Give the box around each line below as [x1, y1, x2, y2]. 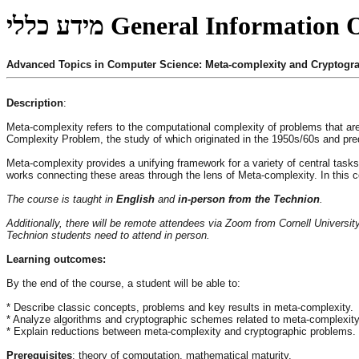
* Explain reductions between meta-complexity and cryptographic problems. [6, 325, 356, 337]
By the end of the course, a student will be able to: [6, 276, 240, 289]
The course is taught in [6, 192, 116, 205]
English [116, 192, 155, 205]
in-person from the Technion [178, 192, 320, 205]
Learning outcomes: [6, 252, 106, 265]
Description [6, 96, 63, 109]
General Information [111, 11, 340, 41]
